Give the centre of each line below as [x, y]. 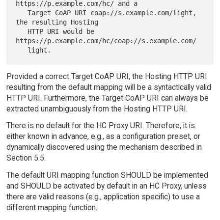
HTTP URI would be [22, 32]
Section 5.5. [26, 158]
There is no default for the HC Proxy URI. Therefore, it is [100, 126]
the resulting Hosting [57, 22]
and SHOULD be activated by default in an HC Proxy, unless [106, 186]
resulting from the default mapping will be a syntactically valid [109, 87]
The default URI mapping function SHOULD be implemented [107, 175]
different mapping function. [52, 208]
